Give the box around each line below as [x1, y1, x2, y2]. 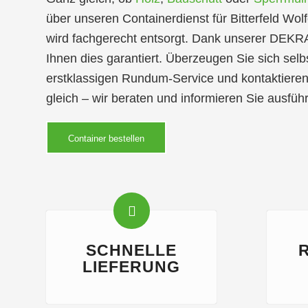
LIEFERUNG [82, 258, 181, 276]
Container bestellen [68, 133, 144, 144]
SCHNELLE [86, 241, 177, 259]
